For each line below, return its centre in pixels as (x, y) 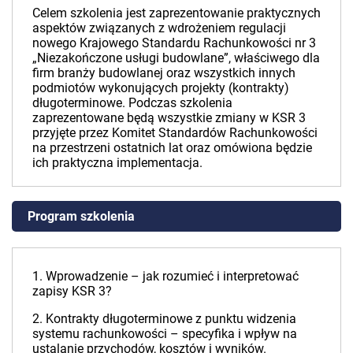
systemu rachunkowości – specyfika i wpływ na (165, 333)
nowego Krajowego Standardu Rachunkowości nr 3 (174, 43)
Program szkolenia (81, 216)
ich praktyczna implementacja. (117, 162)
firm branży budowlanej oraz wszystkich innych (164, 72)
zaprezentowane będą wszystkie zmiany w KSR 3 (169, 117)
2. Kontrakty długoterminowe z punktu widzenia (164, 318)
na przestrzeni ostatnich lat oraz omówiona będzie (172, 147)
